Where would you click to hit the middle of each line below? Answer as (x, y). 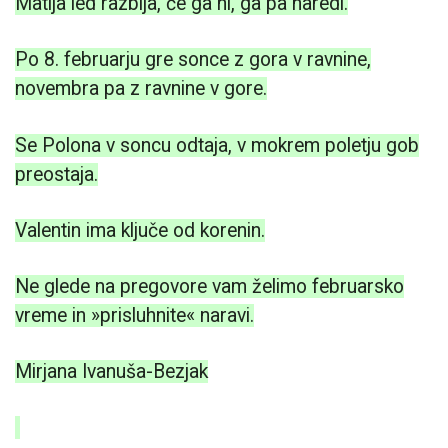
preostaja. (56, 174)
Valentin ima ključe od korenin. (140, 230)
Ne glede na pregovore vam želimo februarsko (209, 286)
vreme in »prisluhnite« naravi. (134, 315)
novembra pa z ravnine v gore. (141, 89)
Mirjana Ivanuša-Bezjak (111, 372)
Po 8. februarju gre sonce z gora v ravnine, (193, 60)
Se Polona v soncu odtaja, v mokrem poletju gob (217, 145)
